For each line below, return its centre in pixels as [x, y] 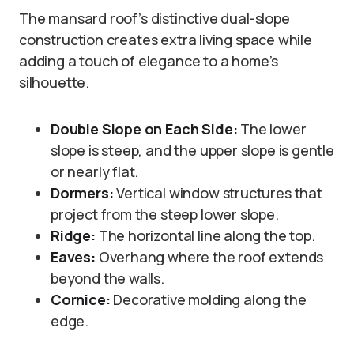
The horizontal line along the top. [205, 236]
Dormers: [82, 193]
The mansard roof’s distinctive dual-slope [154, 19]
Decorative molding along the [208, 300]
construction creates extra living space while [166, 40]
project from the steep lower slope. [165, 215]
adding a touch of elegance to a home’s [149, 61]
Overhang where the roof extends [209, 257]
